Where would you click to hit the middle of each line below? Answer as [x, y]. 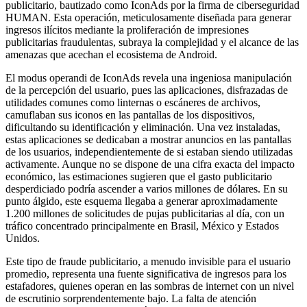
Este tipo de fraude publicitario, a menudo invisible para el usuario [148, 261]
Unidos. [23, 238]
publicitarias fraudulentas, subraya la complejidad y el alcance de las [152, 42]
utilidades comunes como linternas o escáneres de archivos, [133, 102]
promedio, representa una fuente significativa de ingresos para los [146, 273]
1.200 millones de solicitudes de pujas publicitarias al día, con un [145, 213]
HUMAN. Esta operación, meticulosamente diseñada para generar [148, 17]
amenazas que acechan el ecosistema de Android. [111, 54]
